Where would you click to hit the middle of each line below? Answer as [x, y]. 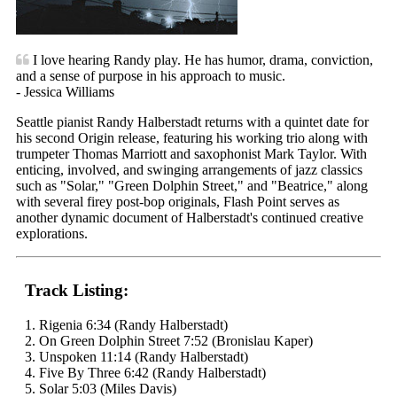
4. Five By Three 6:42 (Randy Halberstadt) [145, 372]
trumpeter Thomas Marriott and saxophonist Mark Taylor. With [191, 153]
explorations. [52, 233]
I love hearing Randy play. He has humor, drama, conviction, [201, 59]
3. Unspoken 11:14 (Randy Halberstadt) [136, 356]
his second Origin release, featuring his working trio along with [192, 137]
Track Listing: [77, 291]
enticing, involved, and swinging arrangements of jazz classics [189, 169]
